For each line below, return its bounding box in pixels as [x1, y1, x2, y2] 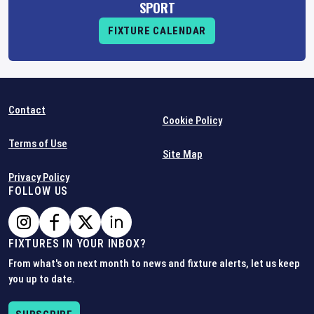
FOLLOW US [8, 184, 69, 198]
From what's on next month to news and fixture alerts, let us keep [8, 257, 300, 270]
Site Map [162, 148, 203, 161]
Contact [8, 104, 46, 116]
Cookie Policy [162, 114, 222, 127]
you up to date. [8, 273, 75, 285]
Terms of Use [8, 137, 67, 150]
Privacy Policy [8, 171, 69, 184]
